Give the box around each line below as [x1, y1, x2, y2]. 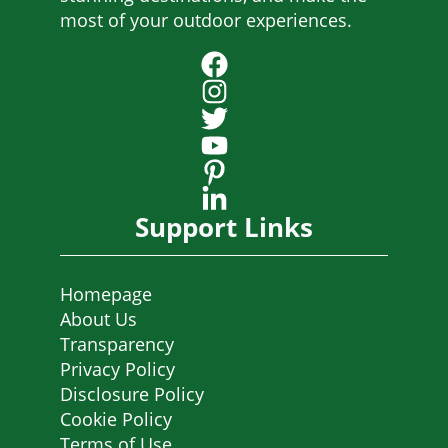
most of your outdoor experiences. [60, 8, 352, 33]
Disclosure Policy [60, 382, 204, 407]
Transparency [60, 332, 174, 357]
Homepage [60, 282, 152, 307]
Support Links [135, 209, 313, 246]
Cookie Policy [60, 407, 172, 432]
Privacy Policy [60, 357, 175, 382]
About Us [60, 307, 137, 332]
